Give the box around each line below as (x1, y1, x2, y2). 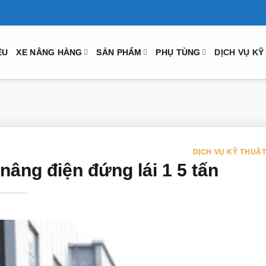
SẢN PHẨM (96, 47, 142, 57)
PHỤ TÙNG (156, 47, 201, 57)
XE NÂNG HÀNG (16, 47, 83, 57)
